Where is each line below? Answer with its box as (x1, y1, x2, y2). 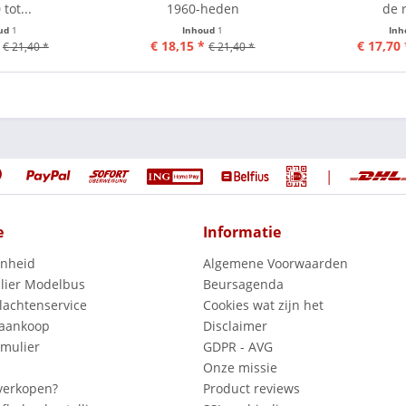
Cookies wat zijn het (203, 296, 324, 314)
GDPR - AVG (203, 338, 273, 355)
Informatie (203, 222, 281, 242)
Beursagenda (203, 275, 284, 293)
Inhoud (182, 23, 218, 36)
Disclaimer (203, 317, 267, 334)
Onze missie (203, 359, 277, 376)
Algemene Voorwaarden (203, 255, 348, 272)
